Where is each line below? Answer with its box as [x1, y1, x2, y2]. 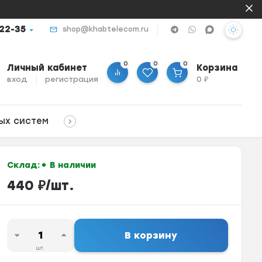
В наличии [47, 160, 96, 170]
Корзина [196, 63, 238, 74]
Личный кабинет [7, 63, 88, 74]
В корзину [125, 230, 178, 242]
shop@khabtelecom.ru [62, 25, 149, 33]
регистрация [45, 75, 99, 84]
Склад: [6, 160, 42, 170]
